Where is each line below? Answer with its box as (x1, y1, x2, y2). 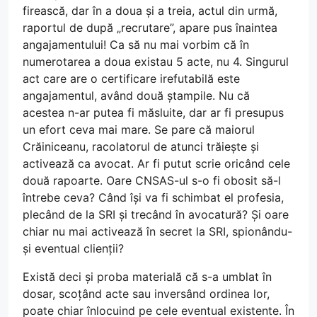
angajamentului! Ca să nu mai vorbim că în (23, 37, 249, 52)
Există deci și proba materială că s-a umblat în (23, 269, 272, 284)
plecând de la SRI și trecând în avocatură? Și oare (23, 207, 289, 221)
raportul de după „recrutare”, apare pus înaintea (23, 20, 277, 35)
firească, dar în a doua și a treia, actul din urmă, (23, 3, 277, 18)
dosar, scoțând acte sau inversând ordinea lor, (23, 286, 270, 301)
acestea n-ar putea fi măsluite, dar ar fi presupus (23, 105, 284, 120)
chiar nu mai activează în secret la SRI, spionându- (23, 224, 292, 238)
